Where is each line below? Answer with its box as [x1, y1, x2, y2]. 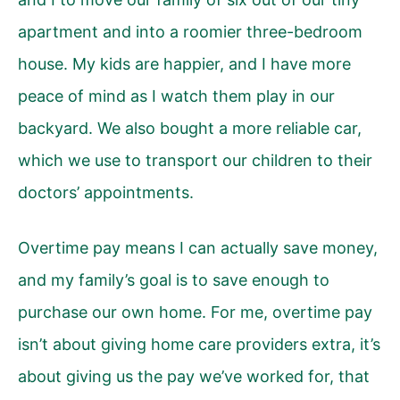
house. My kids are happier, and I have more [18, 54, 351, 73]
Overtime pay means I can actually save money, [18, 237, 378, 257]
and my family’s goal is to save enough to [18, 270, 329, 289]
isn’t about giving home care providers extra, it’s [18, 334, 380, 354]
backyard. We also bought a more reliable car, [18, 118, 362, 137]
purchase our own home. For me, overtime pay [18, 302, 372, 321]
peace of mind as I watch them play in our [18, 86, 335, 105]
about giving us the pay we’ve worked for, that [18, 366, 370, 386]
